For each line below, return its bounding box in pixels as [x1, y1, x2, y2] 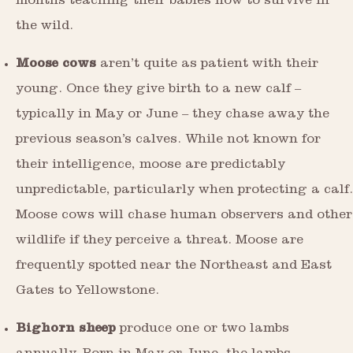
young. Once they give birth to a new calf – [16, 84, 301, 98]
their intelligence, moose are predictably [16, 159, 285, 173]
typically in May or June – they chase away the [16, 109, 329, 123]
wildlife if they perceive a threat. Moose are [16, 235, 303, 249]
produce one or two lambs [116, 323, 289, 337]
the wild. [16, 20, 73, 35]
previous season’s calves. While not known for [16, 134, 321, 148]
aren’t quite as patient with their [96, 58, 318, 72]
